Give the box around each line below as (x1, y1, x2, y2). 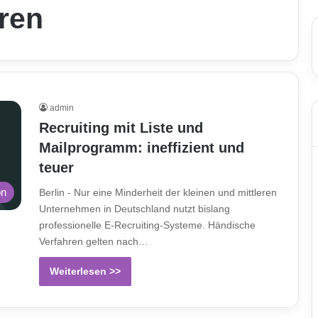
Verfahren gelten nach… (39, 236, 148, 247)
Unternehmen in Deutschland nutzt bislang (39, 203, 230, 214)
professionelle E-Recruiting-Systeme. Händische (39, 219, 256, 231)
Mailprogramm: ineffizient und (39, 140, 244, 155)
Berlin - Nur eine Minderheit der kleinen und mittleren (39, 187, 277, 198)
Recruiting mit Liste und (39, 120, 203, 136)
